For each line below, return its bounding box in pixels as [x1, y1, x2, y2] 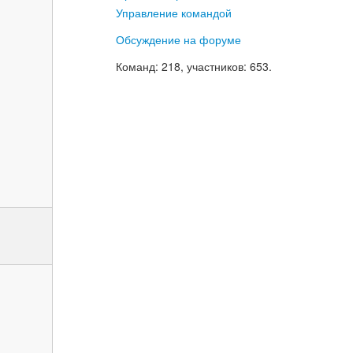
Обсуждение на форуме [116, 32, 241, 47]
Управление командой [116, 5, 232, 20]
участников [187, 58, 243, 74]
